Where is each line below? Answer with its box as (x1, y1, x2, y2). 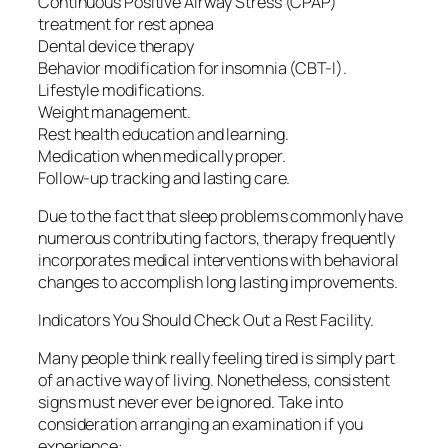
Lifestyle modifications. (38, 78, 205, 101)
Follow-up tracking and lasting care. (38, 166, 291, 189)
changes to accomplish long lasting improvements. (38, 270, 399, 293)
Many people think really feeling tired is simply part (38, 347, 395, 370)
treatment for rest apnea (38, 12, 214, 35)
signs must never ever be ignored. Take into (38, 391, 343, 414)
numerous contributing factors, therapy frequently (38, 226, 396, 249)
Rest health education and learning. (38, 122, 289, 145)
